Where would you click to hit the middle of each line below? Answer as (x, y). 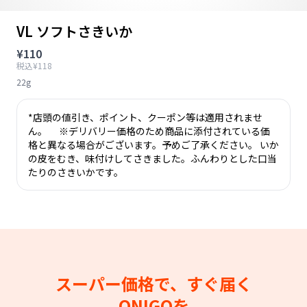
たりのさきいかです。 (76, 172)
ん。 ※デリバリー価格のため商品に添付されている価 (149, 131)
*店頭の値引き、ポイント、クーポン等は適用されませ (145, 117)
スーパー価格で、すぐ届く (153, 283)
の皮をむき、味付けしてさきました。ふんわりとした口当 (152, 158)
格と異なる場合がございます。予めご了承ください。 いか (153, 145)
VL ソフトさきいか (74, 31)
